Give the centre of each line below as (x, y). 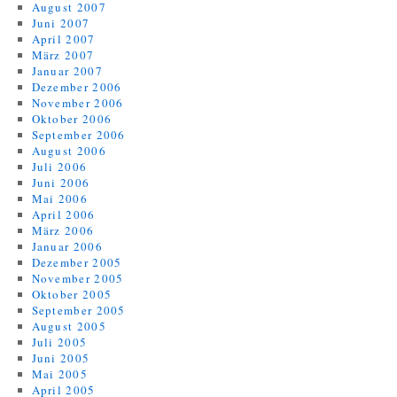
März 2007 (63, 55)
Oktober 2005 (72, 294)
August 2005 (69, 326)
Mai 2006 (59, 198)
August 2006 (69, 151)
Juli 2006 (59, 167)
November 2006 (78, 103)
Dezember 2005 (77, 262)
